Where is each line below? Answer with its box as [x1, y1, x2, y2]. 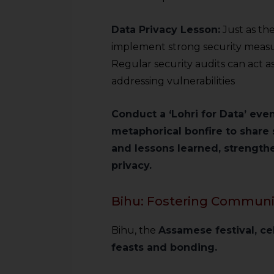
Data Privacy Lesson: [111, 24, 220, 35]
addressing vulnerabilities [111, 75, 235, 87]
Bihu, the [111, 224, 158, 236]
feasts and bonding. [111, 242, 217, 253]
